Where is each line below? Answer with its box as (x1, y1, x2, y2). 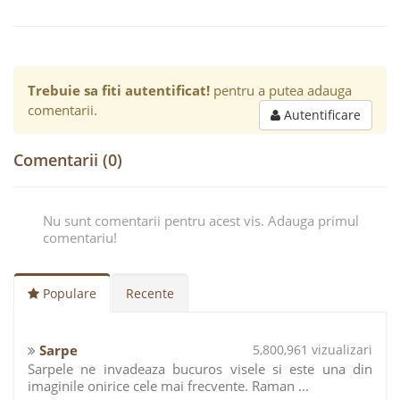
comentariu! (43, 229, 117, 246)
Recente (126, 285, 174, 302)
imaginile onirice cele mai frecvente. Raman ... (28, 377, 309, 395)
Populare (39, 285, 96, 302)
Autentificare (280, 106, 361, 123)
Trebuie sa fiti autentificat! (28, 81, 210, 99)
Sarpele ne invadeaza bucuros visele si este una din (28, 360, 372, 378)
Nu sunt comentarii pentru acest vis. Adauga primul (43, 212, 359, 229)
